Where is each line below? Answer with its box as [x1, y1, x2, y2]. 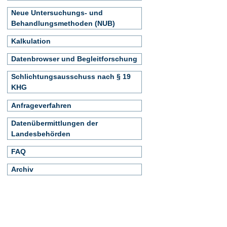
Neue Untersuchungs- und [11, 8, 103, 17]
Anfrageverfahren [11, 101, 71, 109]
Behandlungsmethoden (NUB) [11, 19, 115, 27]
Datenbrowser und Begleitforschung [11, 55, 137, 63]
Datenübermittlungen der [11, 119, 98, 127]
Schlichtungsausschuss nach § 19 [11, 72, 131, 81]
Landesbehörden [11, 129, 70, 138]
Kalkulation [11, 36, 51, 45]
